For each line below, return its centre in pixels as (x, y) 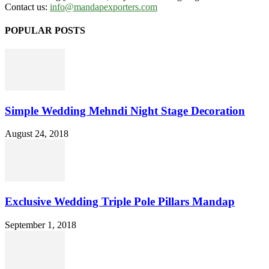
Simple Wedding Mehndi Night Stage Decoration (125, 110)
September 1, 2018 (41, 225)
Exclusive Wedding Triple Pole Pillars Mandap (120, 202)
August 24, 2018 (37, 134)
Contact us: (27, 7)
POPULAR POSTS (45, 30)
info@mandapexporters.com (104, 7)
